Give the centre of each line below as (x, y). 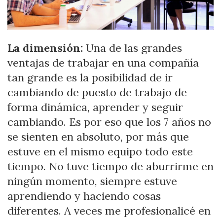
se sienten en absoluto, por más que (98, 137)
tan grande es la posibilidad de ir (90, 78)
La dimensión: (47, 48)
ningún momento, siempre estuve (92, 181)
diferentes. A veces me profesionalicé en (109, 211)
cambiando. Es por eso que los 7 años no (109, 122)
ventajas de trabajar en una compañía (103, 63)
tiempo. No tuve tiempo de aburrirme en (110, 166)
